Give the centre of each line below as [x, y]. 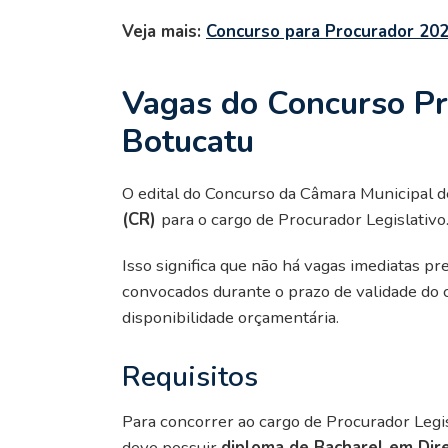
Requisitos [190, 376]
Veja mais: [164, 31]
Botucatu [188, 141]
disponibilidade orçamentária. [230, 317]
